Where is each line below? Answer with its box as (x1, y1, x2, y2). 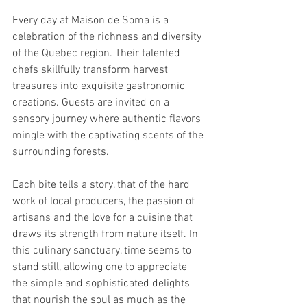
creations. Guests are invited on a (12, 96, 172, 110)
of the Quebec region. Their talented (12, 47, 183, 60)
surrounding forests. (12, 145, 109, 159)
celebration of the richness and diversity (12, 30, 204, 44)
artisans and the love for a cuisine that (12, 211, 195, 225)
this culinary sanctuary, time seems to (12, 244, 194, 258)
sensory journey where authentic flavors (12, 112, 204, 126)
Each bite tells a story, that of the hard (12, 178, 193, 192)
